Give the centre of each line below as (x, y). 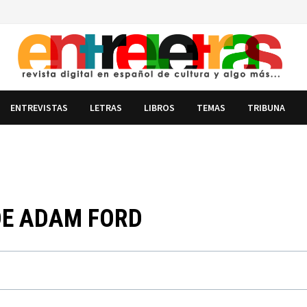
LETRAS (106, 107)
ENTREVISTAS (39, 107)
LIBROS (160, 107)
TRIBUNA (267, 107)
